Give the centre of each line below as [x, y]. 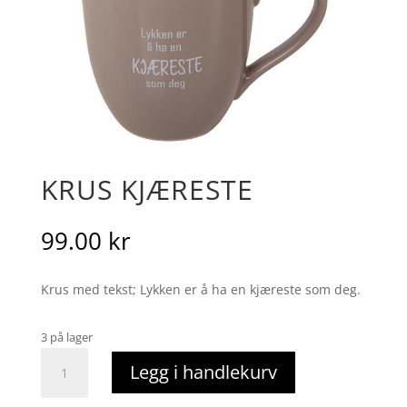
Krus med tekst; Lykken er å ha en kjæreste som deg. [200, 289]
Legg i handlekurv [203, 372]
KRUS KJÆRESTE [147, 189]
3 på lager [66, 337]
